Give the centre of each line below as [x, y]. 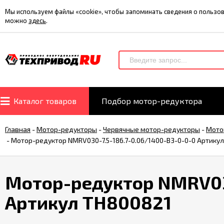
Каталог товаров [45, 101]
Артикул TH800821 [88, 202]
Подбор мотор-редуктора [152, 101]
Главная [18, 129]
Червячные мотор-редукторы [151, 129]
